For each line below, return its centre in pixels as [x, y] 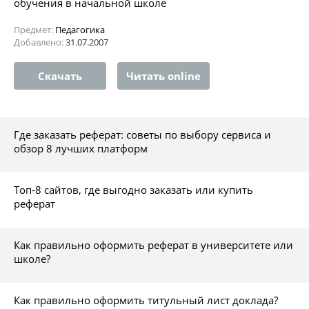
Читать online [163, 76]
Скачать [60, 76]
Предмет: [34, 29]
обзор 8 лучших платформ [81, 148]
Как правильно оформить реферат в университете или [153, 245]
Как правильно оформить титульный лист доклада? [146, 300]
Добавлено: [40, 42]
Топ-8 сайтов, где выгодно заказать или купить [133, 189]
